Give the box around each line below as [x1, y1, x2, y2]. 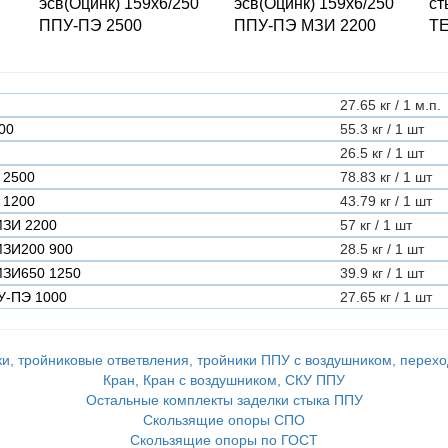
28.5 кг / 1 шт [340, 241, 424, 257]
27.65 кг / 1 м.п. [340, 97, 441, 113]
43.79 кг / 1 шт [340, 193, 432, 209]
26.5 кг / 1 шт [340, 145, 424, 161]
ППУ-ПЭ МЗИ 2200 [234, 17, 376, 34]
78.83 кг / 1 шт [340, 169, 432, 185]
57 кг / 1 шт [340, 217, 412, 233]
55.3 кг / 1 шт [340, 121, 424, 137]
